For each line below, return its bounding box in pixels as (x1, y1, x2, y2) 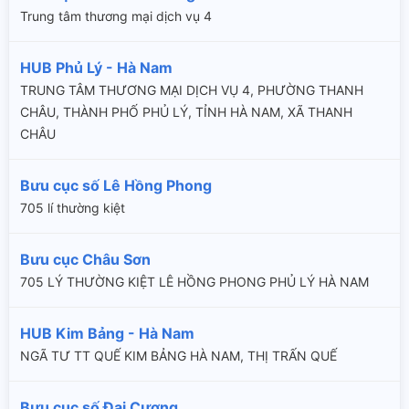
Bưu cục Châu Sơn (20, 249, 151, 268)
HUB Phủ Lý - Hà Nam (20, 58, 173, 77)
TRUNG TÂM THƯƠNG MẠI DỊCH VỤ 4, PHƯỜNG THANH (20, 81, 363, 98)
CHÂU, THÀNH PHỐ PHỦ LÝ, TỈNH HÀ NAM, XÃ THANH (20, 103, 352, 120)
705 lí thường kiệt (20, 199, 125, 215)
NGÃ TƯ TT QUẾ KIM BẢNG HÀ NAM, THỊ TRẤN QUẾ (20, 347, 337, 363)
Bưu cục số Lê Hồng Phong (20, 175, 212, 194)
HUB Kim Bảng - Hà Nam (20, 323, 194, 342)
